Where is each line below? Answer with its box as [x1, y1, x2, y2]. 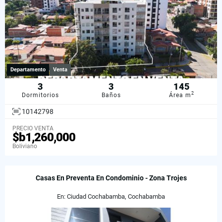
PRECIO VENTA [12, 124, 54, 132]
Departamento [10, 66, 46, 73]
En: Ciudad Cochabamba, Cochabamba [57, 192, 165, 200]
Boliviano [12, 142, 37, 150]
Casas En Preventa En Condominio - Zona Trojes [35, 173, 187, 182]
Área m [169, 91, 192, 99]
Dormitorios [21, 91, 59, 99]
